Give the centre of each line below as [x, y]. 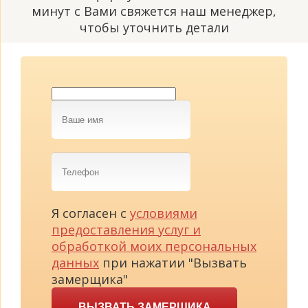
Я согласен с [91, 213]
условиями [164, 213]
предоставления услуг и [126, 230]
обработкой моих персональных [154, 246]
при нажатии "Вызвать [173, 263]
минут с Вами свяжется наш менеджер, [154, 11]
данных [75, 263]
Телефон [77, 161]
